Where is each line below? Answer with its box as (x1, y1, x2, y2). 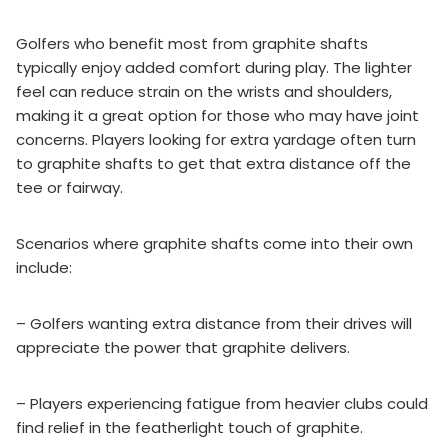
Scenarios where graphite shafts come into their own (16, 232, 413, 254)
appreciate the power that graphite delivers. (16, 336, 350, 358)
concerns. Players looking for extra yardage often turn (16, 128, 416, 150)
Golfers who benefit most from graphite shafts (16, 32, 368, 54)
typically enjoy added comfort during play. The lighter (16, 56, 412, 78)
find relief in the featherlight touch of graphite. (16, 416, 363, 438)
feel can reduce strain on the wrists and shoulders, (16, 80, 392, 102)
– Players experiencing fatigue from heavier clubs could (16, 392, 428, 414)
